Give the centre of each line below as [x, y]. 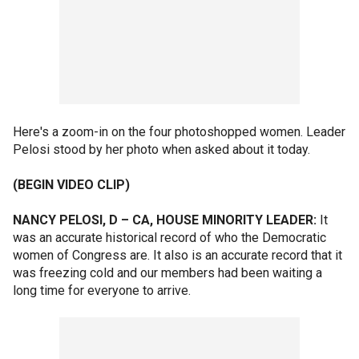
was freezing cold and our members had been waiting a [167, 273]
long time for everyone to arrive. [102, 290]
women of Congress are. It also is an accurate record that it [177, 255]
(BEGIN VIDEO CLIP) [71, 185]
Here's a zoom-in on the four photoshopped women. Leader [179, 132]
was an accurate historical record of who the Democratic [169, 238]
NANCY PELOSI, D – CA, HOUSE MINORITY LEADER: [166, 220]
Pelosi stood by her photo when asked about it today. [161, 149]
